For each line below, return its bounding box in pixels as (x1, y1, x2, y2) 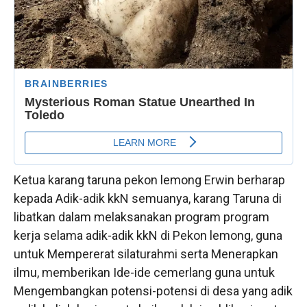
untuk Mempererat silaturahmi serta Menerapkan (14, 246, 278, 261)
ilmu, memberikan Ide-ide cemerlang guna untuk (14, 265, 275, 280)
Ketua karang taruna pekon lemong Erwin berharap (14, 172, 285, 187)
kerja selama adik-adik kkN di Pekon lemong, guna (14, 228, 282, 243)
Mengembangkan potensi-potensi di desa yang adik (14, 283, 293, 298)
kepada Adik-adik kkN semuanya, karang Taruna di (14, 191, 282, 206)
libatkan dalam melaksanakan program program (14, 209, 269, 224)
